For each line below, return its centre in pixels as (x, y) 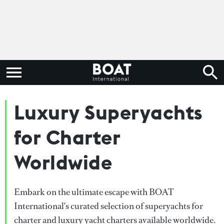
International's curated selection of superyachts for (108, 206)
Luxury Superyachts (108, 112)
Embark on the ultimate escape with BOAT (94, 192)
